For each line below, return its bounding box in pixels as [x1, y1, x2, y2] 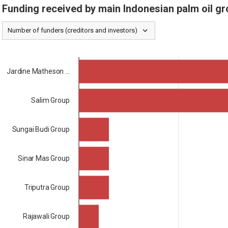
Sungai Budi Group [12, 125, 70, 133]
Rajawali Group [22, 212, 70, 220]
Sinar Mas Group [18, 154, 70, 162]
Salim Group [31, 96, 70, 104]
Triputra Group [24, 183, 70, 191]
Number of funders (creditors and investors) [8, 26, 138, 34]
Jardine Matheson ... [7, 67, 70, 75]
